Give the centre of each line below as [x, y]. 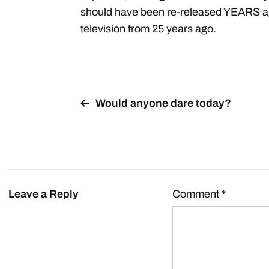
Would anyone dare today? [163, 103]
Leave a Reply [44, 194]
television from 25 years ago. [148, 29]
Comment [197, 194]
